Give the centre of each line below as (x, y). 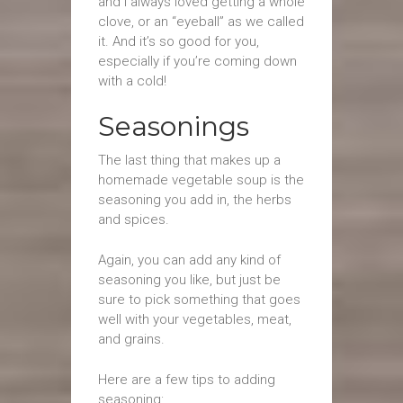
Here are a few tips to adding (187, 380)
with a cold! (132, 81)
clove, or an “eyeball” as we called (201, 22)
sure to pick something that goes (199, 300)
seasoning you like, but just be (189, 280)
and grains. (131, 339)
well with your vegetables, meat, (195, 319)
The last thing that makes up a (189, 160)
